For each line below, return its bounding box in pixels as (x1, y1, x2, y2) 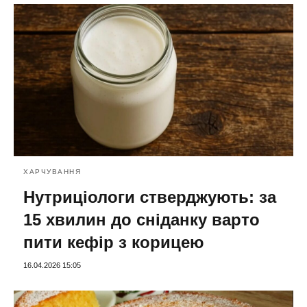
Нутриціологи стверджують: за (23, 188, 276, 207)
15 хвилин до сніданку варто (23, 210, 260, 230)
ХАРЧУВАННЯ (23, 168, 81, 176)
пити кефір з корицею (23, 233, 204, 252)
